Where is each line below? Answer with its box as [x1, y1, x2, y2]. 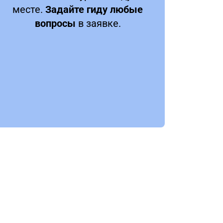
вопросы [34, 17, 76, 30]
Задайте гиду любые [45, 3, 143, 16]
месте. [12, 3, 45, 16]
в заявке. [75, 17, 121, 30]
